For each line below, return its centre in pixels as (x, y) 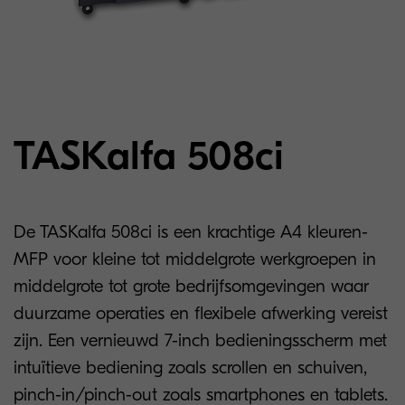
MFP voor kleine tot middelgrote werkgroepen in (195, 259)
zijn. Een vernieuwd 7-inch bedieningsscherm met (200, 340)
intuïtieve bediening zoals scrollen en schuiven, (190, 367)
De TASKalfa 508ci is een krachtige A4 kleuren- (191, 232)
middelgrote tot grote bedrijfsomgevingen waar (191, 286)
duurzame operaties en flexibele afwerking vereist (201, 313)
